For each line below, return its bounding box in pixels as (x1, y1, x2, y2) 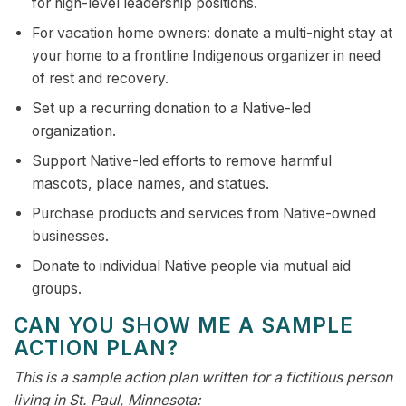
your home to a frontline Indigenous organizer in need (31, 47, 381, 65)
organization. (31, 122, 116, 140)
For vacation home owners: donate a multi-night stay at (31, 24, 392, 43)
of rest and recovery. (31, 70, 169, 88)
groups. (31, 280, 82, 298)
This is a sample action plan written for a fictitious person (14, 369, 392, 387)
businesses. (31, 227, 109, 246)
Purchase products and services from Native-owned (31, 205, 376, 223)
